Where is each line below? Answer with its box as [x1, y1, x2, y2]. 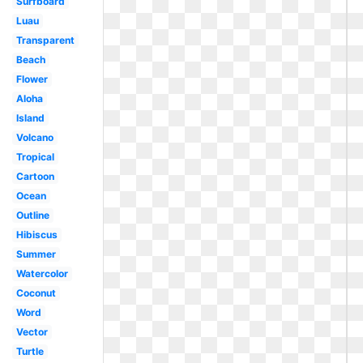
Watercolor [15, 267, 68, 280]
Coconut [15, 287, 56, 299]
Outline [15, 209, 49, 221]
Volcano [15, 131, 53, 143]
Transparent [15, 34, 75, 46]
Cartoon [15, 170, 54, 182]
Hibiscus [15, 228, 58, 241]
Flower [15, 73, 48, 85]
